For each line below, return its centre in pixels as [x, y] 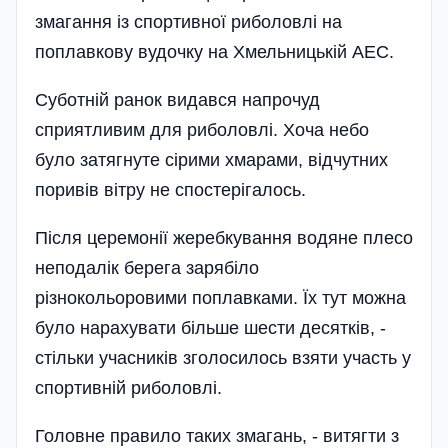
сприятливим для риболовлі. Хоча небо [202, 130]
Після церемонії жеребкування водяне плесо [224, 238]
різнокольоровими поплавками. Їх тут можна [220, 298]
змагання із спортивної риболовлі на [188, 22]
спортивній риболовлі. [128, 388]
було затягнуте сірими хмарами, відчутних [211, 160]
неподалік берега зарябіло [147, 268]
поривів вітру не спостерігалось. [170, 190]
